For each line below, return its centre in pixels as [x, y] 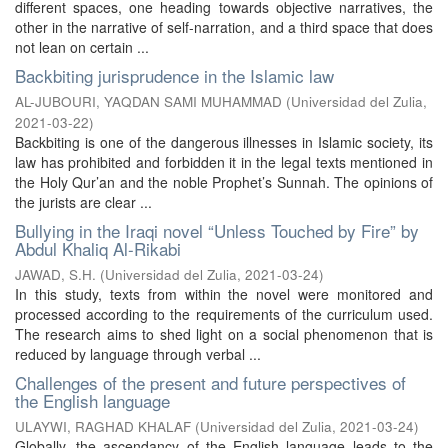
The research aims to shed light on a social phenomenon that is [224, 334]
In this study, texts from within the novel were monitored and [224, 294]
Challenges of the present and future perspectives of [210, 382]
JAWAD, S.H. [55, 274]
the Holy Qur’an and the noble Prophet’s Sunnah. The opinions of [224, 182]
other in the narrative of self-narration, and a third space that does [224, 27]
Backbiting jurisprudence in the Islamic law [174, 75]
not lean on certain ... [82, 47]
